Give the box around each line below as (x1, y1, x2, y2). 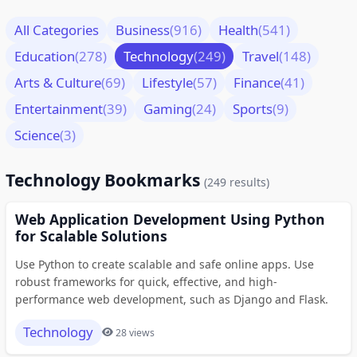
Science (14, 125, 60, 144)
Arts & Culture (14, 73, 101, 92)
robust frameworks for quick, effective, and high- (14, 273, 277, 289)
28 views (116, 325, 155, 339)
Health (218, 20, 258, 39)
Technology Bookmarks (6, 169, 204, 191)
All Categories (14, 20, 99, 39)
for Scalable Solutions (14, 226, 167, 245)
